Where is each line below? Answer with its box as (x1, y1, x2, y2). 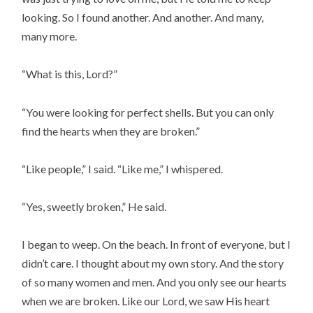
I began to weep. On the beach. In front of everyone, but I (22, 238, 291, 252)
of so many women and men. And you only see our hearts (22, 275, 287, 289)
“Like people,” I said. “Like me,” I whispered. (22, 161, 224, 175)
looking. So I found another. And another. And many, (22, 10, 264, 24)
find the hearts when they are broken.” (22, 124, 201, 138)
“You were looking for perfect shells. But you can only (22, 105, 275, 119)
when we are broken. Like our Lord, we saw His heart (22, 294, 270, 308)
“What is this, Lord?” (22, 67, 118, 81)
